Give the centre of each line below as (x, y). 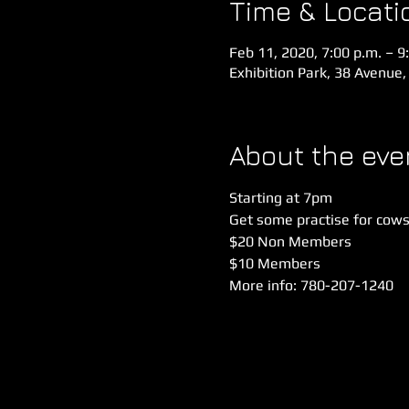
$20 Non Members (290, 241)
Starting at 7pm (280, 198)
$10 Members (274, 263)
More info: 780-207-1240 (311, 285)
